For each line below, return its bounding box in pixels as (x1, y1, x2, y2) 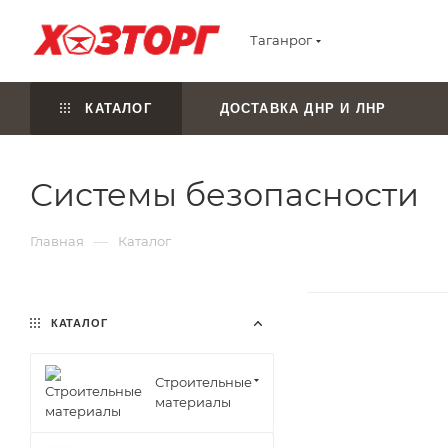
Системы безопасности (30, 175, 419, 214)
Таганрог (250, 32, 312, 48)
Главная (30, 233, 84, 249)
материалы (155, 394, 231, 410)
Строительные (155, 374, 252, 390)
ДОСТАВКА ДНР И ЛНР (219, 101, 387, 116)
